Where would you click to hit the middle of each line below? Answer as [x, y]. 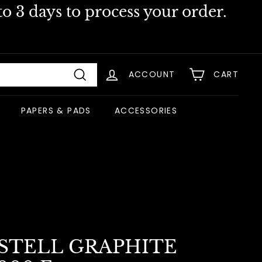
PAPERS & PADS [56, 111]
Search [97, 89]
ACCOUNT [152, 74]
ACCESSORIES [146, 111]
